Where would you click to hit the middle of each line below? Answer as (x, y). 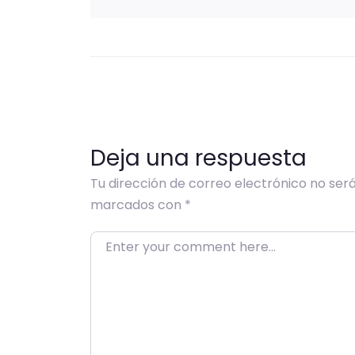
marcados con (137, 205)
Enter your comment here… (175, 242)
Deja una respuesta (198, 158)
